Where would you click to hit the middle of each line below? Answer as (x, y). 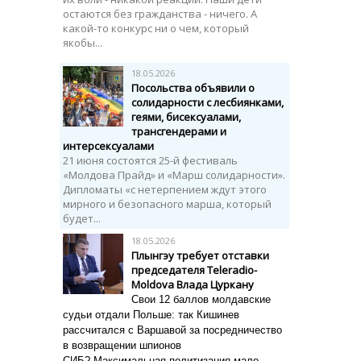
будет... (82, 218)
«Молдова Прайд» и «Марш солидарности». (174, 175)
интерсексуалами (108, 146)
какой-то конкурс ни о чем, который (156, 28)
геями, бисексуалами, (186, 117)
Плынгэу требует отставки (200, 255)
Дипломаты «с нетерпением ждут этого (165, 189)
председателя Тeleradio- (194, 270)
